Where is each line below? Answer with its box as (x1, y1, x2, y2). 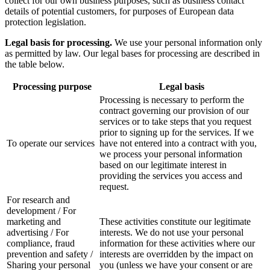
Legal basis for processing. (5, 37, 112, 48)
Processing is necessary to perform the (99, 94, 244, 105)
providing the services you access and (99, 170, 242, 181)
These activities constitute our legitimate (99, 216, 251, 227)
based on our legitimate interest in (99, 159, 227, 170)
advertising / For (7, 227, 69, 237)
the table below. (5, 58, 64, 69)
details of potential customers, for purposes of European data (5, 5, 234, 16)
